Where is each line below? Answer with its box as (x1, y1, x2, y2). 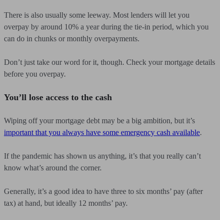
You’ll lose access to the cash (4, 92, 112, 102)
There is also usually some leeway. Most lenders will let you (4, 11, 190, 19)
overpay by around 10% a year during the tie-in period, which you (4, 23, 209, 31)
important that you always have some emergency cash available (4, 128, 200, 137)
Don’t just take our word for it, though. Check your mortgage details (4, 58, 215, 66)
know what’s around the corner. (4, 164, 102, 172)
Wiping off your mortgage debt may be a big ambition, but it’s (4, 116, 195, 125)
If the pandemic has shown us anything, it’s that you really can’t (4, 152, 201, 160)
